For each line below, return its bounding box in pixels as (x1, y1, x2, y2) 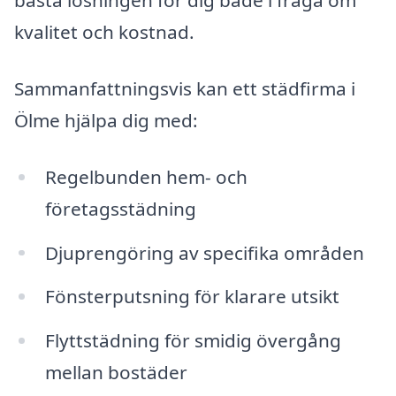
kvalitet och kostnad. (14, 19, 194, 45)
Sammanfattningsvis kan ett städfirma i (14, 75, 355, 101)
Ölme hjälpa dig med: (14, 107, 198, 133)
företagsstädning (44, 195, 196, 221)
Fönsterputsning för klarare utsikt (44, 284, 339, 309)
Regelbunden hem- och (44, 164, 247, 189)
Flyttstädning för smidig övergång (44, 328, 341, 354)
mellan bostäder (44, 360, 187, 385)
